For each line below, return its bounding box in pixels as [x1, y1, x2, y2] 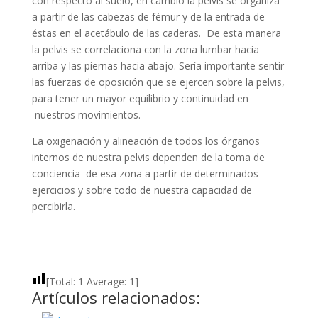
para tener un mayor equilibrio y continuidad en [31, 92, 248, 105]
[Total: [45, 275, 78, 288]
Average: [83, 275, 129, 288]
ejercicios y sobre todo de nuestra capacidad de [31, 183, 252, 197]
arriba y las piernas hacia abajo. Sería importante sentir [31, 59, 284, 72]
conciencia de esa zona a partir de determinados [31, 167, 258, 180]
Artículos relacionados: [31, 287, 200, 308]
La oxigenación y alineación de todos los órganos [31, 134, 260, 148]
